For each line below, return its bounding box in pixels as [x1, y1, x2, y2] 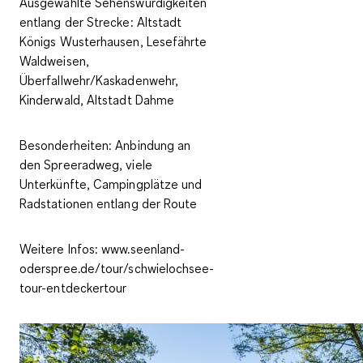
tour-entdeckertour [19, 280, 127, 297]
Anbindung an [115, 137, 191, 154]
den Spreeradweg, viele [19, 156, 152, 173]
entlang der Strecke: [19, 14, 134, 31]
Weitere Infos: [19, 241, 99, 258]
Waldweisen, [19, 53, 89, 70]
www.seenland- [98, 241, 186, 258]
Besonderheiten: [19, 137, 116, 154]
